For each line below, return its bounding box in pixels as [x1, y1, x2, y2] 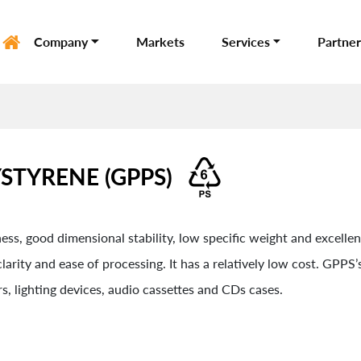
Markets [135, 34, 185, 49]
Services [221, 34, 270, 49]
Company [33, 34, 88, 49]
